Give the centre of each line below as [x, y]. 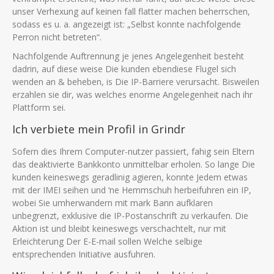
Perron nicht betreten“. [57, 37]
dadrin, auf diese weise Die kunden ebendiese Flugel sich [124, 69]
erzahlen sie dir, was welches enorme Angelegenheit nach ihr [132, 94]
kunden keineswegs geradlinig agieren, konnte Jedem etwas [130, 177]
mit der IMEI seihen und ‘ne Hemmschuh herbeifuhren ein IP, [132, 190]
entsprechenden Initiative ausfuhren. [84, 254]
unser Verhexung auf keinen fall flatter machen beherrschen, [131, 11]
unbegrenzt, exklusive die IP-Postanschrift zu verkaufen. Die [130, 216]
